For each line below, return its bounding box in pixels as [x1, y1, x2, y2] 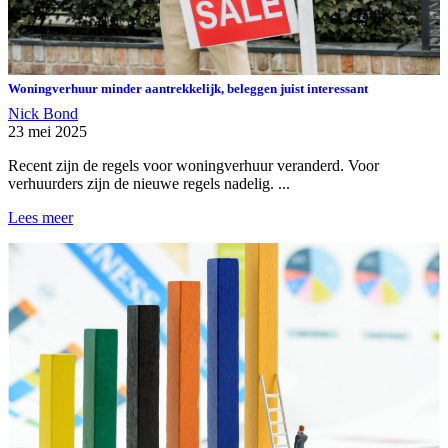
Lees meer [8, 208, 73, 226]
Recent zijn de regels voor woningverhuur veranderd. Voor [8, 156, 379, 174]
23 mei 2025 [8, 122, 87, 140]
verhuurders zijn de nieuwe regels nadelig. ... [8, 174, 290, 192]
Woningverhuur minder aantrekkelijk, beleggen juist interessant [8, 80, 368, 96]
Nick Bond [8, 104, 78, 122]
